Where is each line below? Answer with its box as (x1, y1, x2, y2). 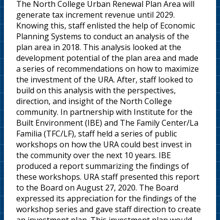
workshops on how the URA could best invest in (16, 139, 192, 150)
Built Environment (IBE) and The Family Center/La (16, 117, 198, 128)
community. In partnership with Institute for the (16, 107, 192, 117)
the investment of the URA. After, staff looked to (16, 74, 193, 85)
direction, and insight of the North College (16, 96, 172, 107)
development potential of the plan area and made (16, 53, 198, 63)
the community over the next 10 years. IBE (16, 150, 171, 161)
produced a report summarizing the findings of (16, 161, 189, 171)
